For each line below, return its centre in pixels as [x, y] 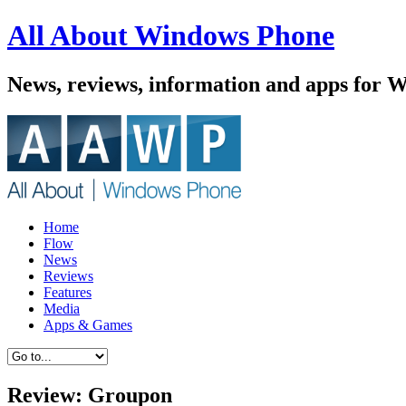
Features [68, 292]
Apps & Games [88, 324]
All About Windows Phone [171, 36]
